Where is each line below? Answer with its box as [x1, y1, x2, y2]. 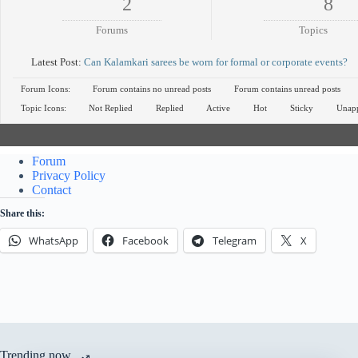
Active [205, 103, 230, 113]
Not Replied [86, 103, 133, 113]
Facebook [122, 233, 169, 248]
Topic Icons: [21, 103, 66, 113]
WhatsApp [29, 233, 78, 248]
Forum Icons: [21, 84, 70, 93]
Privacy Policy [32, 169, 105, 182]
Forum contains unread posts [232, 84, 340, 93]
